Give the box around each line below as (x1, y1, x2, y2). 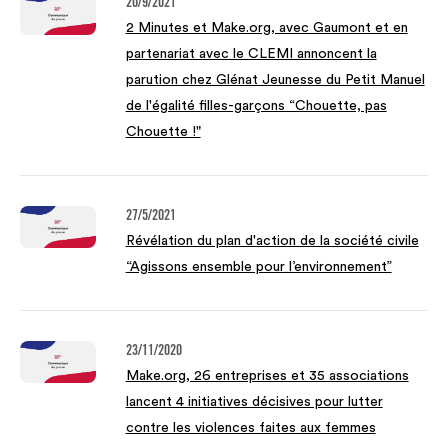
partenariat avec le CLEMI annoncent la (125, 47, 377, 61)
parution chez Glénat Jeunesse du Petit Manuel (125, 73, 425, 87)
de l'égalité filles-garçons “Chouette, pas (125, 99, 387, 113)
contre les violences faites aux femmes (125, 421, 376, 435)
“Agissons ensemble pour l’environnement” (125, 260, 392, 274)
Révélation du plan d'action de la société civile (125, 234, 419, 248)
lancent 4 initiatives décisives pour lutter (125, 395, 383, 409)
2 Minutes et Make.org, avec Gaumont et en (125, 21, 408, 35)
